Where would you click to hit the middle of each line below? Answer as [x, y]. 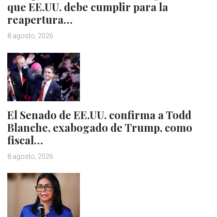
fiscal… [25, 140]
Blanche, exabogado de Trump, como [100, 128]
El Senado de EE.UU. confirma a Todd [99, 115]
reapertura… [40, 20]
